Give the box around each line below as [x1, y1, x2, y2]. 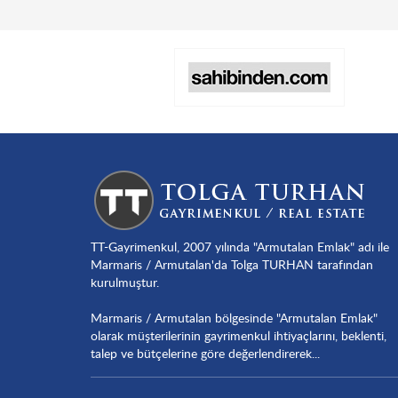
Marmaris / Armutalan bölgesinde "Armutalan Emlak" [91, 308, 378, 326]
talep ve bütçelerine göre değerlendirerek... [91, 344, 320, 362]
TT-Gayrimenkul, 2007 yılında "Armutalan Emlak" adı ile [91, 237, 389, 255]
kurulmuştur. [91, 273, 159, 291]
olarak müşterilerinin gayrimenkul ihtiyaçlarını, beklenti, [91, 326, 386, 344]
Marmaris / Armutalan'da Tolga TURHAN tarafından [91, 255, 373, 273]
